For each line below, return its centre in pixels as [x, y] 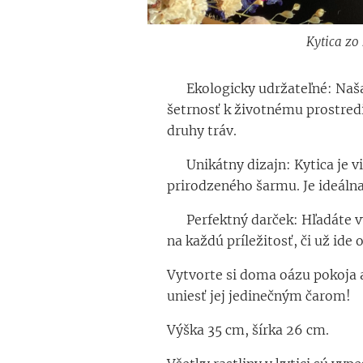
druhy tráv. [201, 130]
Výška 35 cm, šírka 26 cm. [248, 330]
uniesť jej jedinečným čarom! [258, 296]
